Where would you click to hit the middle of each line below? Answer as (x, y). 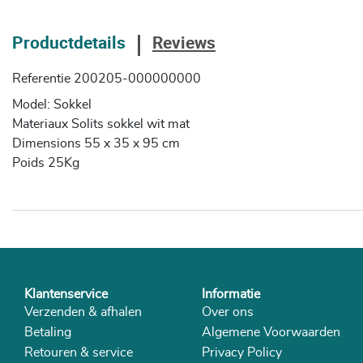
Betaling (48, 333)
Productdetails (69, 43)
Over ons (228, 312)
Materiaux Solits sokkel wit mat (101, 124)
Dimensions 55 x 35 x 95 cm (96, 144)
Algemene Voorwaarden (271, 333)
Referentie (41, 79)
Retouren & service (79, 353)
